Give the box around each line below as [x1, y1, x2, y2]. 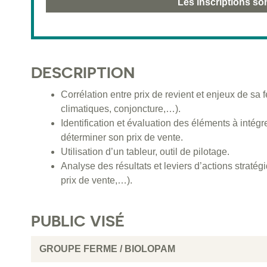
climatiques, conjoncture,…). [61, 104, 181, 114]
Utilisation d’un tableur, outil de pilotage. [61, 147, 229, 157]
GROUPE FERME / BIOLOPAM [37, 244, 175, 254]
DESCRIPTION [31, 63, 135, 82]
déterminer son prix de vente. [61, 132, 183, 143]
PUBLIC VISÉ [31, 212, 125, 231]
